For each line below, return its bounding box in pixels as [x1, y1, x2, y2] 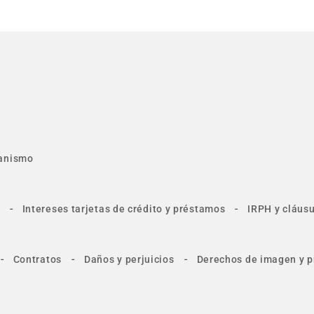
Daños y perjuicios [83, 254, 175, 265]
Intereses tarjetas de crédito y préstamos [22, 203, 226, 214]
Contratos [13, 254, 62, 265]
